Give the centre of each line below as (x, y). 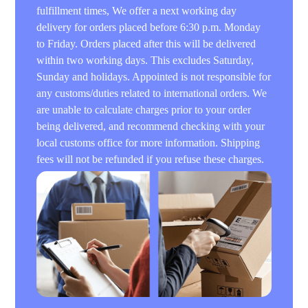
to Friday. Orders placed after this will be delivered (146, 43)
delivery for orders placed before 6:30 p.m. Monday (149, 27)
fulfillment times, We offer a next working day (137, 10)
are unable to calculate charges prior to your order (144, 109)
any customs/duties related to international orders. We (152, 93)
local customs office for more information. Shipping (148, 142)
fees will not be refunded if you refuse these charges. (151, 159)
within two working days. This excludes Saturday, (145, 60)
